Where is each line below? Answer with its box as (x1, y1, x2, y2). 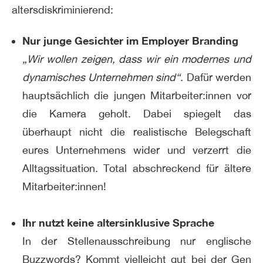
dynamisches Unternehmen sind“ (22, 71, 181, 84)
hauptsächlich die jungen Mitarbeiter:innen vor (22, 89, 251, 102)
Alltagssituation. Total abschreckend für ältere (22, 162, 251, 175)
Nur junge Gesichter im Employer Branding (22, 34, 238, 48)
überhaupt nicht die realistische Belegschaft (22, 126, 251, 139)
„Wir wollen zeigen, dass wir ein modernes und (22, 53, 251, 66)
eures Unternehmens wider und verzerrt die (22, 144, 251, 157)
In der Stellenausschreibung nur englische (22, 235, 251, 248)
